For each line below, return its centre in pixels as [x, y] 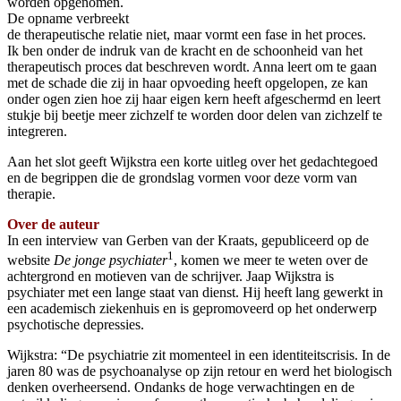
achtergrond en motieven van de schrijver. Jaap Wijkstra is [171, 277]
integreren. [37, 131]
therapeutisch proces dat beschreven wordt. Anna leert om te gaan [192, 66]
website [30, 260]
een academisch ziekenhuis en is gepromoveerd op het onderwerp [192, 309]
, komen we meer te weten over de [271, 260]
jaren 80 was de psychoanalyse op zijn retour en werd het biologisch [200, 371]
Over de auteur [53, 224]
